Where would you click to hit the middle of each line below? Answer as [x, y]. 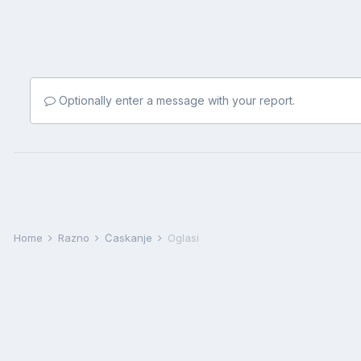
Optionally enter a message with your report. [175, 100]
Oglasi [183, 238]
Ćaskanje [130, 238]
